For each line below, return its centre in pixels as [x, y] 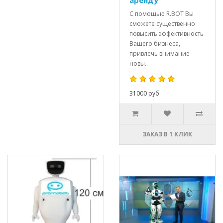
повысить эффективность [167, 34]
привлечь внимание [160, 54]
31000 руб [144, 93]
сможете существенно [162, 24]
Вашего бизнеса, [155, 44]
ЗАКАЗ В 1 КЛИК [167, 134]
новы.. [139, 63]
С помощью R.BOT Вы [162, 14]
